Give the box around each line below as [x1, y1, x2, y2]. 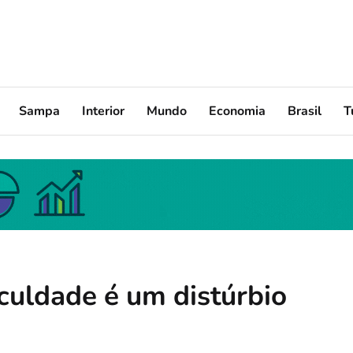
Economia [209, 102, 266, 120]
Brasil [288, 102, 321, 120]
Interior [82, 102, 124, 120]
